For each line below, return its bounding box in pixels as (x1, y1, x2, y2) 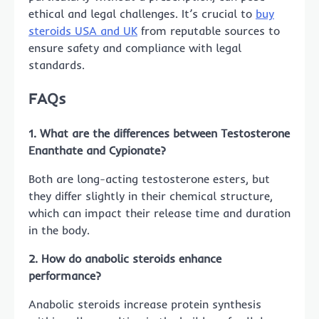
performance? (28, 268, 101, 283)
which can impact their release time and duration (28, 206, 291, 221)
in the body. (28, 223, 90, 238)
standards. (28, 57, 85, 72)
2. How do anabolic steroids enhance (28, 251, 221, 266)
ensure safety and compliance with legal (28, 40, 241, 55)
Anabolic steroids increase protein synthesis (28, 297, 261, 312)
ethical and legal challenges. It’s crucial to (28, 6, 256, 21)
